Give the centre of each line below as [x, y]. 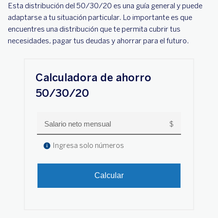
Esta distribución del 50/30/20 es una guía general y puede [105, 6]
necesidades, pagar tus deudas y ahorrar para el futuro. [98, 41]
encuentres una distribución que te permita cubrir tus [94, 29]
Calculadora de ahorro [93, 78]
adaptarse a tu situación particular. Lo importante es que [100, 18]
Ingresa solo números [88, 145]
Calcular [109, 175]
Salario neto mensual [78, 124]
